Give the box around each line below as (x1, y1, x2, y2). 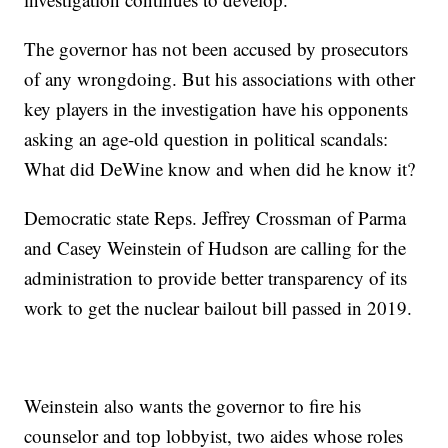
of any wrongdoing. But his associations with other (24, 66, 416, 92)
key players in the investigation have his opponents (24, 96, 409, 122)
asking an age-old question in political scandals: (24, 126, 389, 152)
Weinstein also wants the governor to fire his (24, 393, 362, 419)
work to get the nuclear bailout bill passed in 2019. (24, 295, 413, 321)
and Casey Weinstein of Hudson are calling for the (24, 235, 407, 261)
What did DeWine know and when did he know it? (24, 156, 416, 182)
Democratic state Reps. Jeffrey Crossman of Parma (24, 205, 407, 231)
